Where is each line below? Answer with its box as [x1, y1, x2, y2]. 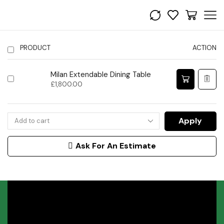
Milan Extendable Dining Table [50, 69, 151, 79]
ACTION [192, 43, 216, 52]
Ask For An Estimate [75, 140, 156, 151]
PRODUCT [20, 43, 50, 52]
